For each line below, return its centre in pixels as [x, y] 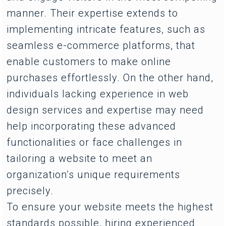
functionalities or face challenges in [95, 142]
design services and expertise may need [105, 110]
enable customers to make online [89, 61]
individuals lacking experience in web [98, 94]
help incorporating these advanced [92, 126]
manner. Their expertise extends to [93, 13]
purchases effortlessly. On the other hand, [110, 77]
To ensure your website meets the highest [110, 207]
